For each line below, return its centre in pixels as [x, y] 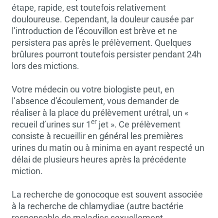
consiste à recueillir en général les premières [97, 136]
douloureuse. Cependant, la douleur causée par [103, 19]
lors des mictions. [45, 66]
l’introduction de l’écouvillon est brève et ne [94, 31]
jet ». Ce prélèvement [139, 124]
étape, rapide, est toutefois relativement [89, 8]
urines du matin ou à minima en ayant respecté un [108, 148]
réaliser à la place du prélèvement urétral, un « [100, 113]
